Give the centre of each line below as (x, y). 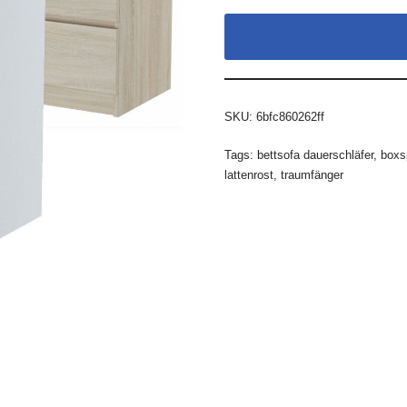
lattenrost (248, 175)
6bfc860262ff (290, 117)
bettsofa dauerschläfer (315, 155)
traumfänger (312, 175)
